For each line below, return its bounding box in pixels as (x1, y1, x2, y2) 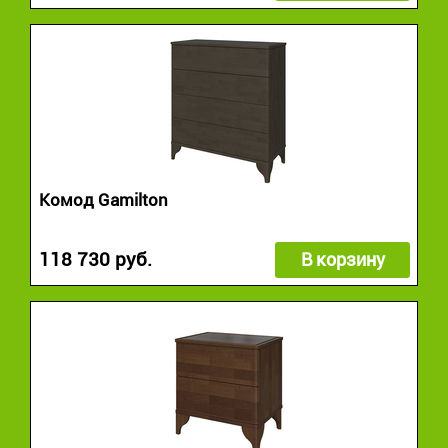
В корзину (300, 249, 385, 271)
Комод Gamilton (39, 189, 168, 210)
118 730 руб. (39, 247, 152, 271)
